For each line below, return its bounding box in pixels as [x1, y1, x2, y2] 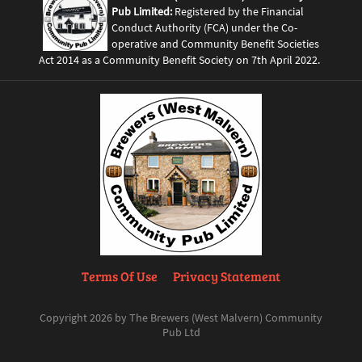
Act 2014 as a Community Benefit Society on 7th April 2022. [39, 52, 320, 67]
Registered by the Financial [172, 3, 304, 19]
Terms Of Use [82, 267, 158, 284]
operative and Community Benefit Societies [112, 36, 319, 51]
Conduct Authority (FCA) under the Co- [112, 19, 297, 35]
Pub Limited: [112, 3, 172, 19]
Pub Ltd [162, 324, 200, 339]
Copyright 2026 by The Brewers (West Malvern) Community [40, 309, 322, 325]
